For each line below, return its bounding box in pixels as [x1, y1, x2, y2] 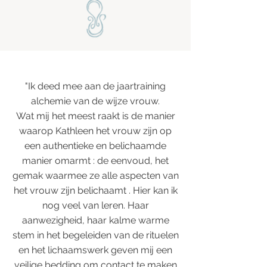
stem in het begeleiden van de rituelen [12, 229, 179, 241]
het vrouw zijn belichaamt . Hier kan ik [13, 185, 178, 196]
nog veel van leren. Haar [42, 200, 149, 211]
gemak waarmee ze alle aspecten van [12, 170, 179, 181]
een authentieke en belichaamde [24, 140, 166, 151]
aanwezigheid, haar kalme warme [21, 215, 169, 226]
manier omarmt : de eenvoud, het [22, 155, 169, 166]
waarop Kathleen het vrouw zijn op [19, 125, 172, 136]
